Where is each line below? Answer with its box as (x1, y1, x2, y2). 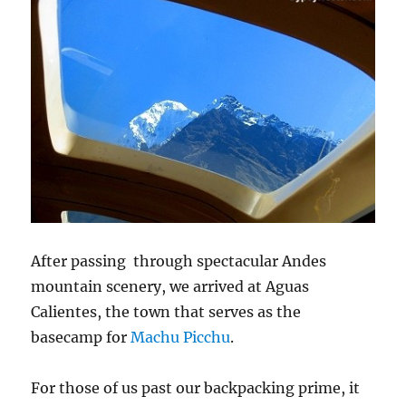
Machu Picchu (130, 327, 231, 346)
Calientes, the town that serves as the (31, 302, 302, 321)
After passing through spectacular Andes (31, 251, 327, 270)
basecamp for (31, 327, 131, 346)
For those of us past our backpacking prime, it (31, 378, 361, 397)
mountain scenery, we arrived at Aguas (31, 276, 310, 295)
